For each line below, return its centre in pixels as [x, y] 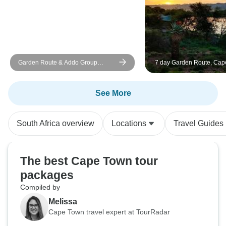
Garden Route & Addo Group [58, 63]
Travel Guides [199, 123]
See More [113, 93]
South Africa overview [55, 123]
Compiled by [40, 187]
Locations [129, 123]
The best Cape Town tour [89, 161]
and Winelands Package [188, 72]
